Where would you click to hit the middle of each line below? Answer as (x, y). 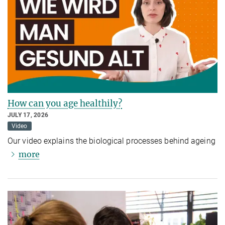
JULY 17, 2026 (28, 115)
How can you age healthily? (65, 104)
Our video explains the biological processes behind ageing (111, 141)
